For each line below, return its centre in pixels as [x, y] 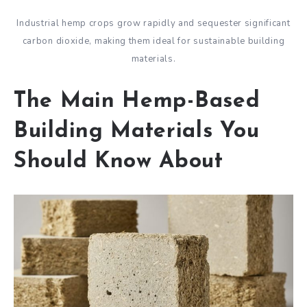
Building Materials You [137, 132]
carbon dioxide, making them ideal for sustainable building [153, 41]
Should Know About [119, 162]
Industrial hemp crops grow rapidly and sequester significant [153, 24]
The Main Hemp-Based [137, 102]
